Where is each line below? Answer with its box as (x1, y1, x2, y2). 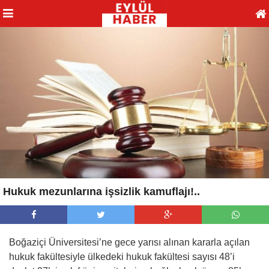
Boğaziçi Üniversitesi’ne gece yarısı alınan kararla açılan (9, 237, 250, 247)
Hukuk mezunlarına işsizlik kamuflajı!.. (3, 185, 200, 198)
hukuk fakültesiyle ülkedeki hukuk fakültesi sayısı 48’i (9, 251, 235, 262)
